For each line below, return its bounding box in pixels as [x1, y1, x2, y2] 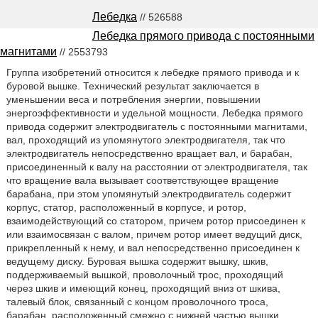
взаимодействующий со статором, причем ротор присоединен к [6, 214, 305, 226]
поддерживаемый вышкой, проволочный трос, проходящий [6, 268, 283, 280]
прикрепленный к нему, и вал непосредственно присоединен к [6, 241, 300, 253]
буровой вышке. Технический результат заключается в [6, 79, 259, 92]
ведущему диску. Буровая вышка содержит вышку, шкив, [6, 255, 268, 267]
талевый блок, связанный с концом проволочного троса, [6, 295, 268, 307]
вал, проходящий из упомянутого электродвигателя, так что [6, 133, 285, 146]
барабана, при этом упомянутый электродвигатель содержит [6, 187, 291, 199]
